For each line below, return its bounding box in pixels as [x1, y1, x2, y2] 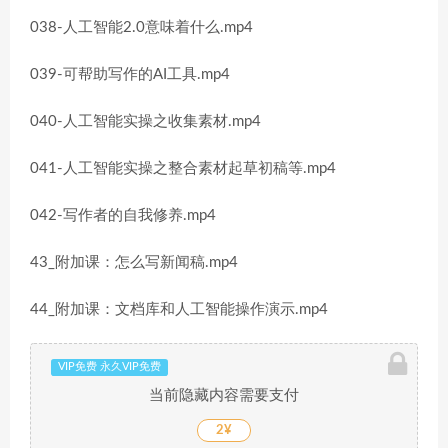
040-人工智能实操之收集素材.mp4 [30, 114, 261, 129]
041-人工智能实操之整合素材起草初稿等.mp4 [30, 161, 336, 176]
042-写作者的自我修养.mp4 [30, 208, 216, 223]
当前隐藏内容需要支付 [149, 388, 299, 403]
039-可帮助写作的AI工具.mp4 [30, 67, 230, 82]
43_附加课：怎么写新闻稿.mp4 [30, 255, 238, 270]
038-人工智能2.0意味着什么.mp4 [30, 20, 253, 35]
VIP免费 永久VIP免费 [57, 361, 161, 373]
